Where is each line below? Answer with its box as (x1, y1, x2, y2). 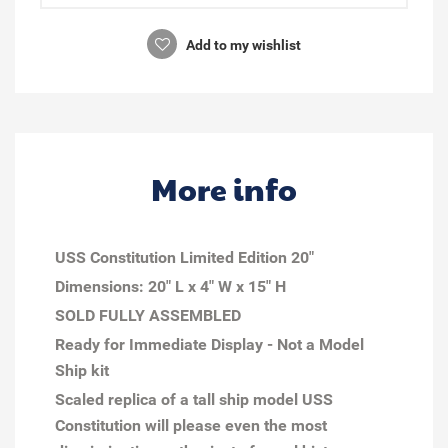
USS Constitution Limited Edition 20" (55, 247, 314, 267)
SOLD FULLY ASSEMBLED (55, 305, 241, 325)
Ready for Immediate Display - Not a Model (55, 334, 364, 354)
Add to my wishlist (183, 36, 301, 53)
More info (151, 167, 297, 209)
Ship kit (55, 360, 109, 380)
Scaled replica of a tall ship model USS (55, 389, 333, 409)
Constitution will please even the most (55, 415, 327, 435)
